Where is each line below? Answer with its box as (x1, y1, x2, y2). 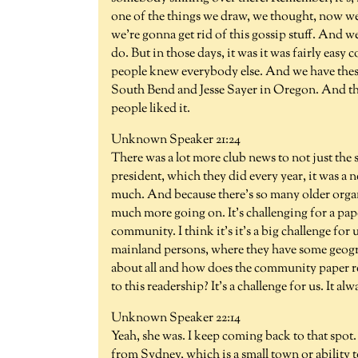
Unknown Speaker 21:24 (111, 131, 241, 150)
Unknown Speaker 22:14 (111, 309, 241, 328)
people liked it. (111, 100, 190, 119)
